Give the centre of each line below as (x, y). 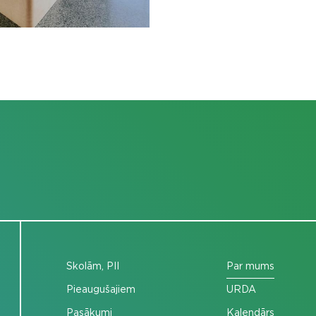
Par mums (250, 266)
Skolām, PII (92, 266)
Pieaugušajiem (101, 290)
